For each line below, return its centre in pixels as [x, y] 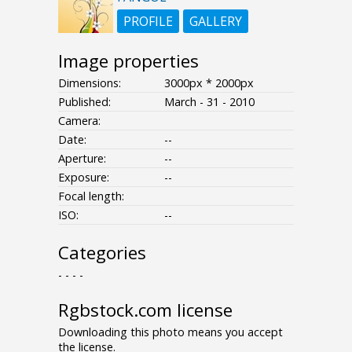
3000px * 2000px [209, 83]
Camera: [79, 121]
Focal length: [91, 196]
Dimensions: [90, 83]
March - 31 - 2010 [209, 102]
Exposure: [84, 178]
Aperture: [82, 159]
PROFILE [148, 22]
